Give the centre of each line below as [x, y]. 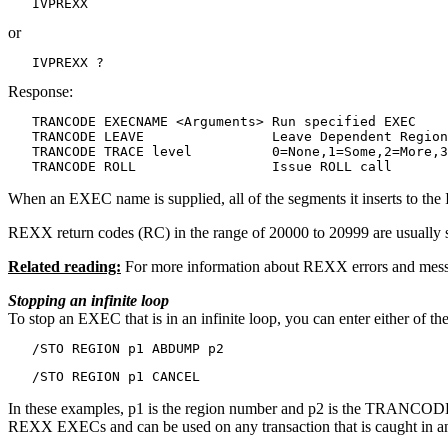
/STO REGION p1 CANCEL [104, 377]
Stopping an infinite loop [88, 301]
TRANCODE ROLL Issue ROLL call [200, 167]
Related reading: [64, 267]
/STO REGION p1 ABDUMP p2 [116, 349]
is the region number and [226, 409]
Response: [40, 92]
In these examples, [68, 409]
